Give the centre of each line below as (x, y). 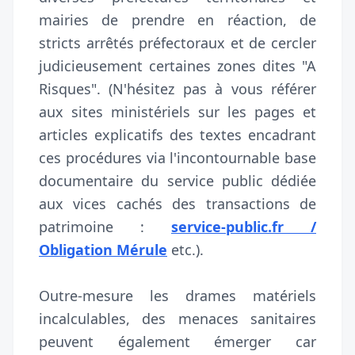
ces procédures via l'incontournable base (177, 157)
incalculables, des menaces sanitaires (177, 318)
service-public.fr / (244, 226)
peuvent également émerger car (177, 341)
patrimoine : (105, 226)
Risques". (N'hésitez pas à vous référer (177, 88)
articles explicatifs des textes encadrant (177, 134)
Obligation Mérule (103, 249)
